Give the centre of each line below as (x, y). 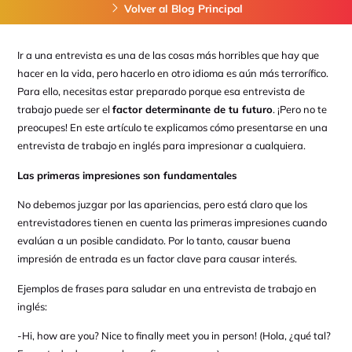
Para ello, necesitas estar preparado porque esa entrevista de (161, 92)
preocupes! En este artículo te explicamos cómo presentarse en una (172, 128)
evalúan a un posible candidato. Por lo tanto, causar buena (154, 241)
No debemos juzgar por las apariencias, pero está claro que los (162, 205)
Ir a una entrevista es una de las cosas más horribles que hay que (168, 55)
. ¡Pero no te (299, 110)
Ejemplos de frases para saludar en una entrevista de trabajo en (167, 288)
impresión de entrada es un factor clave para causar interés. (157, 259)
